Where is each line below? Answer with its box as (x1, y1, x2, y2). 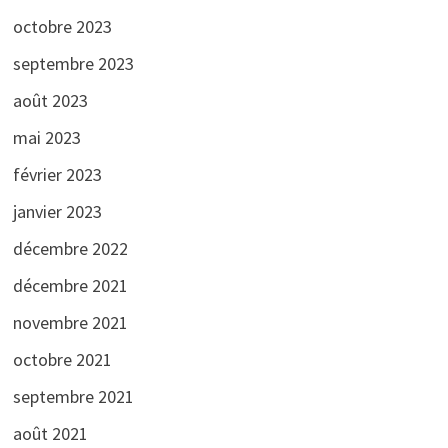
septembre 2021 (12, 384, 134, 408)
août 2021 (12, 421, 88, 445)
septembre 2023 (12, 51, 134, 75)
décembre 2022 (12, 236, 128, 260)
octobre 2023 (12, 14, 112, 38)
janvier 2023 (12, 199, 102, 223)
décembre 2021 (12, 273, 128, 297)
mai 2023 (12, 125, 81, 149)
